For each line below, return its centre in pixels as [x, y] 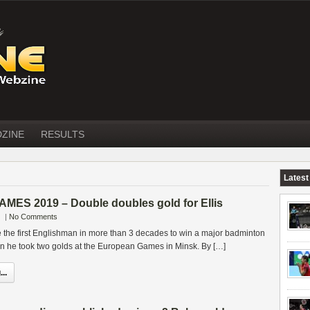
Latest [296, 178]
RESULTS [63, 134]
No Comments [33, 217]
